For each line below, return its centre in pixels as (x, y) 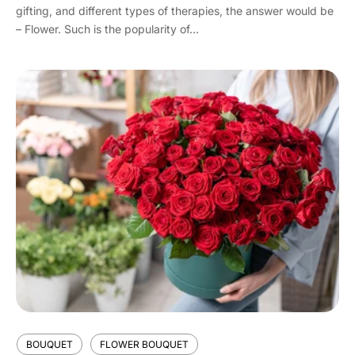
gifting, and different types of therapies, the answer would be (175, 11)
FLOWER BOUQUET (144, 344)
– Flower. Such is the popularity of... (107, 29)
